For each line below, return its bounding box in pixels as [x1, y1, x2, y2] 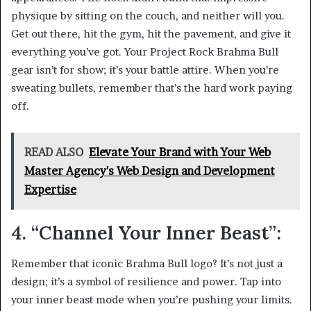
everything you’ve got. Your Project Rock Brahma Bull [11, 44, 278, 58]
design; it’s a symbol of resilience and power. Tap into [11, 275, 281, 289]
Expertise [24, 182, 76, 196]
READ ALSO [24, 144, 83, 159]
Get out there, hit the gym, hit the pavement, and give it [11, 26, 291, 40]
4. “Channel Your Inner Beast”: [11, 220, 281, 244]
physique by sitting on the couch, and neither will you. [11, 8, 285, 22]
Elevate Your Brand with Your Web [89, 144, 271, 159]
